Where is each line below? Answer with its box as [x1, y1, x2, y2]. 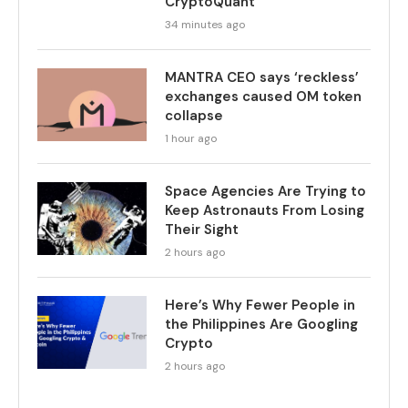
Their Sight [165, 219, 239, 239]
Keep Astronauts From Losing [165, 200, 364, 219]
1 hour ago [165, 130, 217, 146]
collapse [165, 106, 223, 125]
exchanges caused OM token [165, 87, 362, 106]
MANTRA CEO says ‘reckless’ [165, 67, 359, 87]
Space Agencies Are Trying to [165, 181, 366, 200]
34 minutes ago [165, 16, 245, 32]
